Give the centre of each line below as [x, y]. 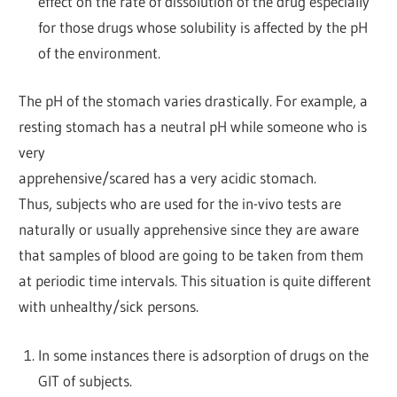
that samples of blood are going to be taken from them [191, 255]
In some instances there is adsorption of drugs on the [203, 354]
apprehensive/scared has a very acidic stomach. [168, 178]
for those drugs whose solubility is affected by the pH [202, 27]
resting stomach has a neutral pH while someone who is [193, 127]
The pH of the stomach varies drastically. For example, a [194, 101]
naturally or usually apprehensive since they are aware [189, 230]
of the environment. [99, 52]
